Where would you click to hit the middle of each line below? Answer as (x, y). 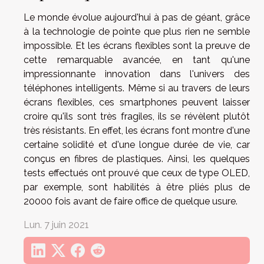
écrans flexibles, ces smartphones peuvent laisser (137, 102)
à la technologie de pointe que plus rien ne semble (137, 31)
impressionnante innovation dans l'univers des (137, 74)
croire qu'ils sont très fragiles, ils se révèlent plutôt (137, 116)
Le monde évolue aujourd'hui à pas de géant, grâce (137, 17)
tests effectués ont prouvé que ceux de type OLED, (137, 173)
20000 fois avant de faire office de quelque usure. (131, 201)
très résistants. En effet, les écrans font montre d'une (137, 130)
